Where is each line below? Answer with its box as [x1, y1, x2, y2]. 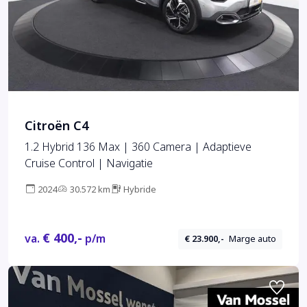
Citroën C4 [25, 116, 88, 135]
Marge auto [229, 232, 277, 246]
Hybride [123, 182, 156, 196]
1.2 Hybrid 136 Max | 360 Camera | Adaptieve [25, 138, 251, 155]
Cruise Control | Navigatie [25, 155, 153, 171]
